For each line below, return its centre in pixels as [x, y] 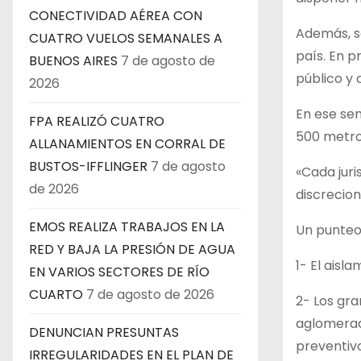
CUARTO [56, 295]
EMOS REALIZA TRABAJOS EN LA [127, 227]
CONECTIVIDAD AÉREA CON [116, 16]
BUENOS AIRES [73, 61]
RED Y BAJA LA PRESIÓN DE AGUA [132, 250]
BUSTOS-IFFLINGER [88, 167]
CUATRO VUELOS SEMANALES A [126, 39]
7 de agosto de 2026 [150, 295]
